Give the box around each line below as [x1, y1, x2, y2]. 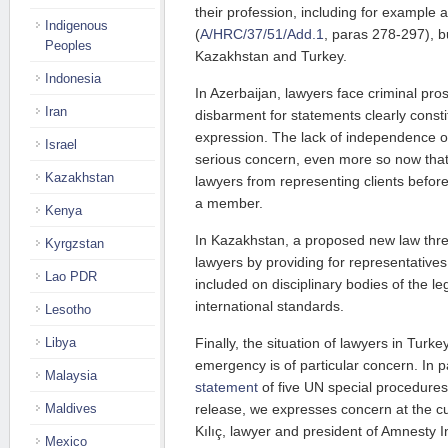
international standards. [195, 297, 344, 314]
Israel [45, 137, 77, 152]
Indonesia [45, 71, 101, 86]
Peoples [45, 38, 92, 53]
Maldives [45, 401, 97, 416]
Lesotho [45, 302, 91, 317]
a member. [195, 194, 263, 211]
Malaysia [45, 368, 97, 383]
